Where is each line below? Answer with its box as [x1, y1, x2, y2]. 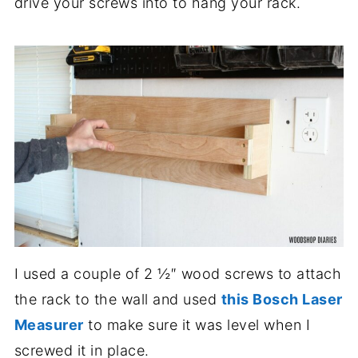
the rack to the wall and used [14, 291, 221, 308]
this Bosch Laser [221, 291, 343, 308]
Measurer [14, 316, 84, 333]
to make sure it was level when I [83, 316, 311, 333]
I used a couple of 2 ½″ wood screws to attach [14, 265, 342, 282]
